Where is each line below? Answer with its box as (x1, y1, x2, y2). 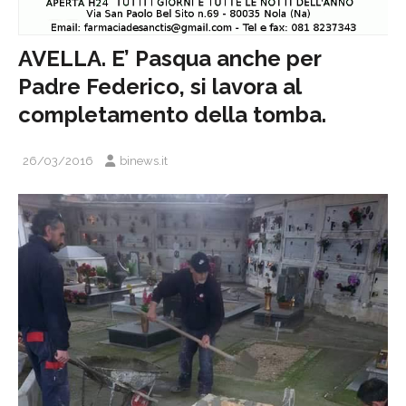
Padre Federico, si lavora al (18, 72, 301, 100)
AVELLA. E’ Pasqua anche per (18, 44, 321, 72)
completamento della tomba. (18, 101, 326, 128)
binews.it (120, 153, 168, 168)
